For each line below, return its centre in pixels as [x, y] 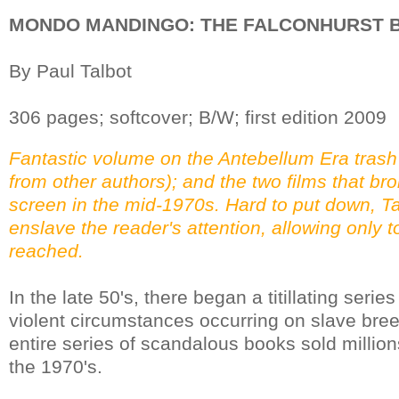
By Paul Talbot [70, 70]
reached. [46, 250]
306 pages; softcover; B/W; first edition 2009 [198, 117]
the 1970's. [56, 366]
